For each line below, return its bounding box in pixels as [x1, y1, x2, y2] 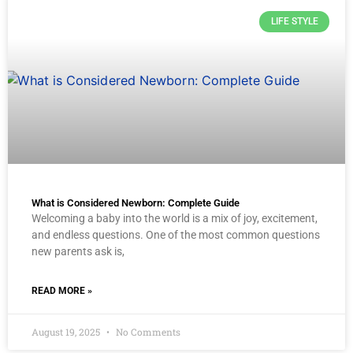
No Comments [113, 325, 180, 339]
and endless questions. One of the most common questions [32, 229, 320, 242]
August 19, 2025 [32, 325, 102, 339]
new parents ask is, [32, 245, 124, 258]
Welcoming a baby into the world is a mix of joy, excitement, [32, 212, 318, 225]
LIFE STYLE [270, 16, 318, 28]
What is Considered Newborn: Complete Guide [32, 197, 240, 210]
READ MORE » [32, 285, 92, 297]
